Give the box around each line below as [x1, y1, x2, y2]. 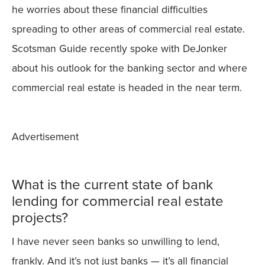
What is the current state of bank [12, 174, 213, 196]
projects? [12, 207, 68, 229]
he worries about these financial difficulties [12, 2, 208, 18]
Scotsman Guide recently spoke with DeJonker [12, 41, 227, 57]
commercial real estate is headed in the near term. [12, 80, 242, 96]
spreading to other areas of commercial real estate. [12, 21, 245, 37]
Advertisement [12, 129, 79, 145]
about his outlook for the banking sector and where [12, 60, 247, 76]
